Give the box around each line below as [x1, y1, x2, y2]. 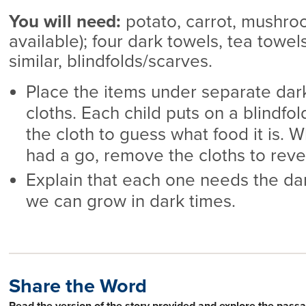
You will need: [8, 11, 121, 32]
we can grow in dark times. [25, 191, 236, 212]
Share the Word [8, 275, 147, 298]
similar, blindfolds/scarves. [8, 51, 212, 72]
